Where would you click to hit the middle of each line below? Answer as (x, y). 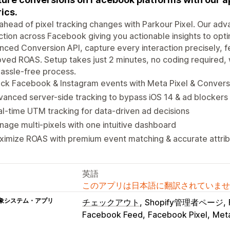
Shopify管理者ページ (184, 202)
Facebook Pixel (178, 214)
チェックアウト (111, 202)
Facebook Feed (112, 214)
